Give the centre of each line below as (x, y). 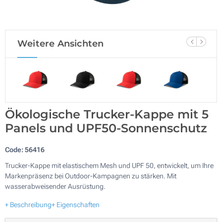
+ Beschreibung (28, 204)
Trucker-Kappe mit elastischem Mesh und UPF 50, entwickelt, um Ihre (109, 165)
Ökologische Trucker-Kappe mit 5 (107, 114)
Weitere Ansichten (61, 44)
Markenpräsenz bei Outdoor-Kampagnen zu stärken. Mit (91, 176)
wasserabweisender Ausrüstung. (55, 186)
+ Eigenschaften (76, 204)
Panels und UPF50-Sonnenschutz (106, 128)
